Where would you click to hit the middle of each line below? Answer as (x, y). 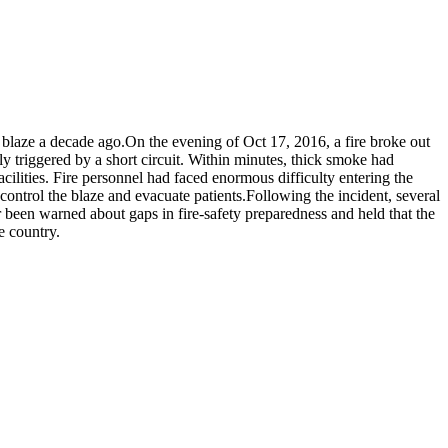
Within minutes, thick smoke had (289, 159)
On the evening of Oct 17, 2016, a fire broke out (277, 141)
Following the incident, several (343, 195)
